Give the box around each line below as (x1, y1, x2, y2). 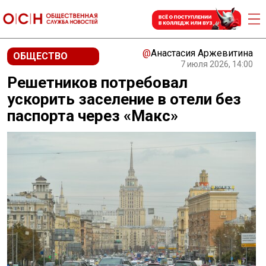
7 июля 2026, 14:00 (180, 59, 253, 69)
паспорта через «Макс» (7, 107, 178, 125)
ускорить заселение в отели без (7, 90, 241, 108)
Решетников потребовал (7, 74, 188, 91)
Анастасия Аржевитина (151, 47, 253, 59)
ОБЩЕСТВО (13, 50, 68, 62)
